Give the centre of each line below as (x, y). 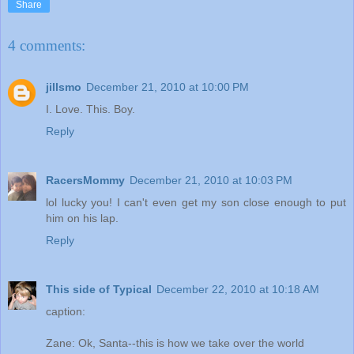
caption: (66, 311)
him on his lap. (82, 218)
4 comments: (47, 46)
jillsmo (64, 87)
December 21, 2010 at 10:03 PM (211, 180)
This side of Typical (99, 289)
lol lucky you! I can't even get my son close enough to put (196, 202)
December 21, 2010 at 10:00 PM (168, 87)
